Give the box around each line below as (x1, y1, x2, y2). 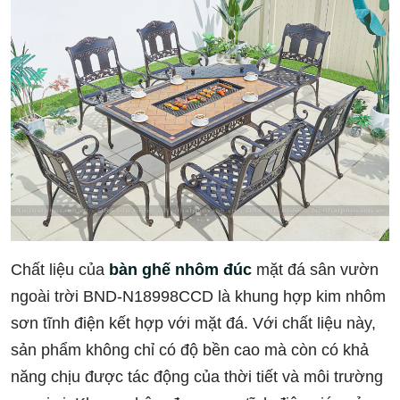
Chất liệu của (11, 261, 109, 279)
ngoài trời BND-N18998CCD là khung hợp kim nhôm (11, 287, 386, 306)
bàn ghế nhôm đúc (109, 261, 252, 279)
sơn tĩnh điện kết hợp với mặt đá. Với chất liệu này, (11, 314, 376, 333)
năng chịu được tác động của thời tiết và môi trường (11, 368, 383, 387)
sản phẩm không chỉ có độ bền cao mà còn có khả (11, 341, 369, 360)
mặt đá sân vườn (252, 261, 379, 279)
